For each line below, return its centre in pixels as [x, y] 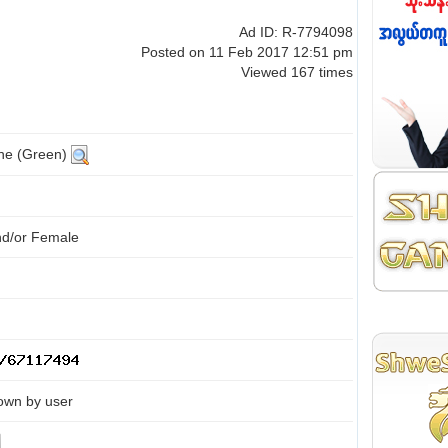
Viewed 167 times [297, 72]
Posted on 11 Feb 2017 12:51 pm [247, 52]
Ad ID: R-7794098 [296, 32]
